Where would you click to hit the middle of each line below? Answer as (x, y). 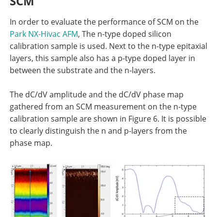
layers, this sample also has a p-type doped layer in (102, 58)
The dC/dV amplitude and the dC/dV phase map (97, 94)
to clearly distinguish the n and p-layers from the (98, 131)
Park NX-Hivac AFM (44, 34)
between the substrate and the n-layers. (83, 70)
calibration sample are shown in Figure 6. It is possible (108, 118)
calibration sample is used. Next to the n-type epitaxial (108, 46)
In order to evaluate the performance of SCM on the (104, 22)
